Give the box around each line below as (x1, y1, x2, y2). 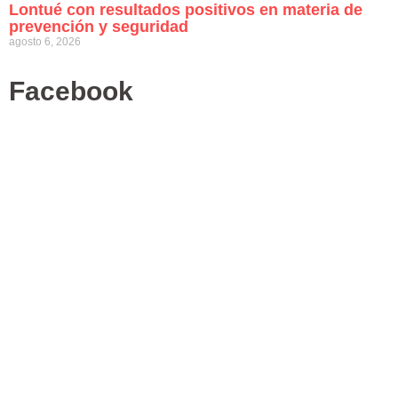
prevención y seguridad (9, 18, 188, 36)
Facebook (9, 76, 133, 106)
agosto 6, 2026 (9, 36, 81, 48)
